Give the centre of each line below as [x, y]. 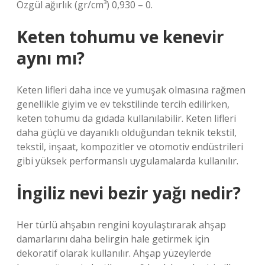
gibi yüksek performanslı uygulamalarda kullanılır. [127, 161]
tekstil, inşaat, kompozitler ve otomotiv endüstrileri [130, 147]
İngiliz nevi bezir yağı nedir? [129, 193]
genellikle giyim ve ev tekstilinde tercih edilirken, [123, 104]
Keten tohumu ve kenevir [120, 37]
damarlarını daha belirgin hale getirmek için [113, 239]
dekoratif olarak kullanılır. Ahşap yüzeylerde [114, 253]
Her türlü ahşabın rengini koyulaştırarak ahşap [121, 225]
